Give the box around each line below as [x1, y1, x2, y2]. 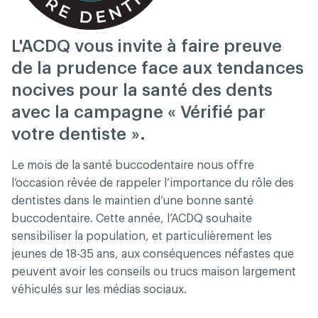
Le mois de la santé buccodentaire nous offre [11, 160, 254, 171]
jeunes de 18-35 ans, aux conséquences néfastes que [11, 248, 294, 260]
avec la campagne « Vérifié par [11, 104, 265, 121]
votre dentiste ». [11, 126, 146, 143]
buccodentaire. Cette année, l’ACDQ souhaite [11, 213, 252, 224]
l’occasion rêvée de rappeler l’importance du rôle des [11, 177, 294, 189]
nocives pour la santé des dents [11, 82, 273, 99]
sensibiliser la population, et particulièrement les [11, 231, 272, 242]
